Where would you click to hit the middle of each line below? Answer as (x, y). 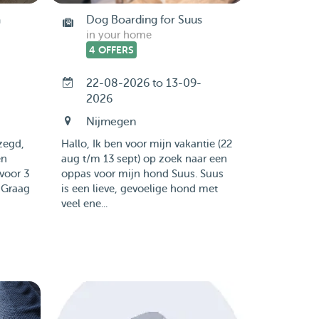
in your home (119, 35)
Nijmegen (111, 122)
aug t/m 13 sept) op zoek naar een (144, 159)
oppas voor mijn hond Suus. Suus (142, 174)
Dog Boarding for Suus (144, 20)
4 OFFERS (111, 50)
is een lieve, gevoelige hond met (139, 189)
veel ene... (84, 204)
